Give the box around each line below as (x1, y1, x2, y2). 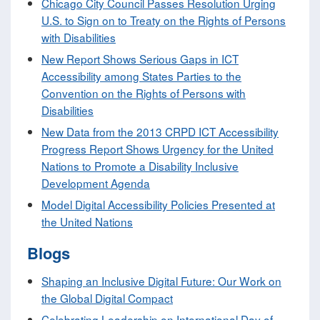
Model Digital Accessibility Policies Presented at (41, 196, 275, 213)
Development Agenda (41, 175, 150, 191)
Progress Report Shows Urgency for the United (41, 141, 274, 157)
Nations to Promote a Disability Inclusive (41, 158, 239, 174)
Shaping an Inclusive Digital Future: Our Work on (41, 273, 281, 289)
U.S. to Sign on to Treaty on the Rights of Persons (41, 12, 286, 29)
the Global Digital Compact (41, 290, 173, 306)
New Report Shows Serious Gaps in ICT (41, 51, 239, 67)
